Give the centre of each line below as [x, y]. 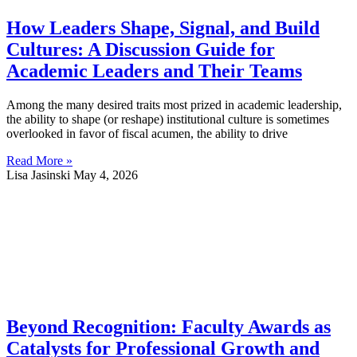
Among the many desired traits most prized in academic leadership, [174, 104]
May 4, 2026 [106, 175]
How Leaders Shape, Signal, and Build [163, 28]
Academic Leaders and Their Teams [154, 71]
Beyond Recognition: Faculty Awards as [169, 326]
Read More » [39, 160]
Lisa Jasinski [40, 175]
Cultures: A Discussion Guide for [141, 50]
